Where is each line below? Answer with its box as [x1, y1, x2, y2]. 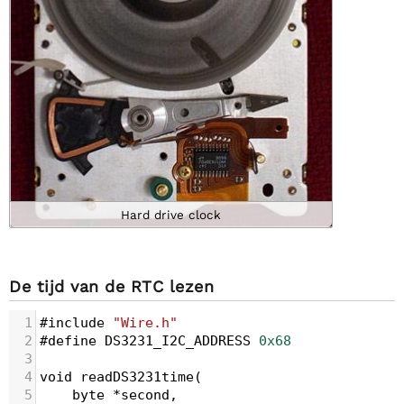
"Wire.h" [113, 315, 178, 331]
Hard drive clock [121, 207, 221, 223]
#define [40, 333, 96, 349]
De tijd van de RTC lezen [9, 277, 214, 296]
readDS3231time [80, 369, 194, 385]
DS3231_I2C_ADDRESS [105, 333, 251, 349]
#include [40, 315, 105, 331]
